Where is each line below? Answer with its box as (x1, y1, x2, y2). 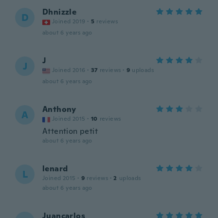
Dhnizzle (42, 7, 77, 17)
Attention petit (42, 126, 98, 136)
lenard (42, 163, 68, 174)
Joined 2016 (52, 66, 86, 74)
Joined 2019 (52, 18, 86, 25)
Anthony (42, 104, 76, 114)
